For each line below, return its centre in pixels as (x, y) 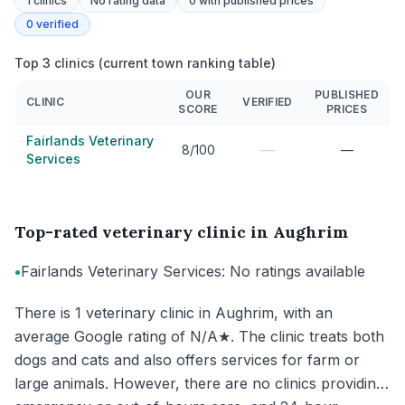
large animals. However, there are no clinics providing (199, 383)
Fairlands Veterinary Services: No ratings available (193, 271)
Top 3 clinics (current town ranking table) (145, 63)
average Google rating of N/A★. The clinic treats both (199, 336)
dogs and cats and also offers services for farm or (187, 360)
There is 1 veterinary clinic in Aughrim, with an (174, 313)
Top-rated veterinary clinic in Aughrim (181, 232)
